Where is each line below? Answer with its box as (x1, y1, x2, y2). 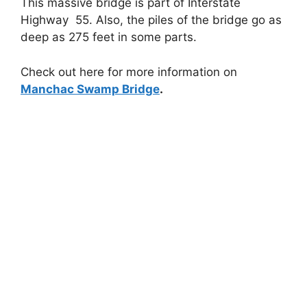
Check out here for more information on (21, 64, 237, 79)
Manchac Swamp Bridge (21, 82, 160, 96)
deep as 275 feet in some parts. (21, 30, 197, 45)
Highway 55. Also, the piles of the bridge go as (21, 13, 282, 27)
